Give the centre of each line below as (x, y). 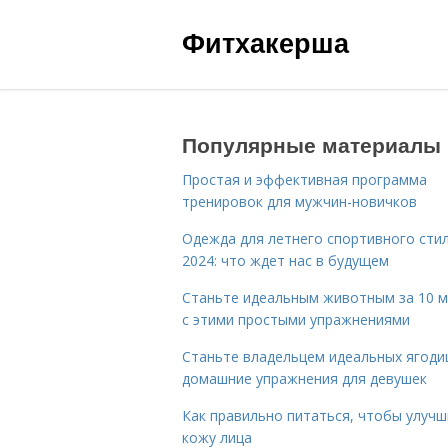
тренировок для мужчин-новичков (299, 201)
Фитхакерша (265, 42)
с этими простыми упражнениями (296, 319)
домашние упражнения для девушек (304, 378)
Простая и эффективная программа (304, 179)
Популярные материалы (311, 144)
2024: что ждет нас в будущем (285, 260)
